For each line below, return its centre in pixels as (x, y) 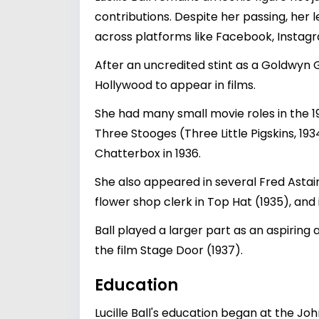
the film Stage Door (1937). (169, 250)
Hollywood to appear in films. (175, 85)
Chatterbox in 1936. (148, 153)
